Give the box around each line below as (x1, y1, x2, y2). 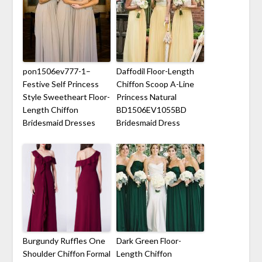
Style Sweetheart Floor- (22, 91, 110, 102)
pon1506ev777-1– (22, 65, 91, 76)
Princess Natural (116, 91, 177, 102)
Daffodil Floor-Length (116, 65, 194, 76)
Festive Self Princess (22, 78, 99, 89)
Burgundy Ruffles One (22, 235, 105, 246)
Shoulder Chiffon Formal (22, 248, 111, 258)
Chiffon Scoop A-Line (116, 78, 194, 89)
